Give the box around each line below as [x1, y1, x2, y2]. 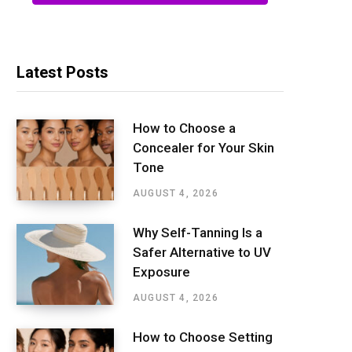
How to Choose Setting [133, 328, 273, 345]
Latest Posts [16, 63, 108, 82]
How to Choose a [133, 119, 236, 136]
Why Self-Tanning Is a [133, 224, 262, 240]
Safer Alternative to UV [133, 244, 271, 260]
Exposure [133, 263, 190, 280]
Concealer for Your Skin [133, 139, 274, 156]
